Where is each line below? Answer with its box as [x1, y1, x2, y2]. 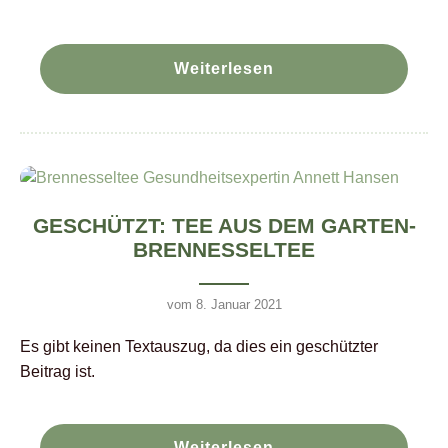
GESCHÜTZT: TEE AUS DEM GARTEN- [32, 214, 416, 238]
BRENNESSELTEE [133, 238, 315, 262]
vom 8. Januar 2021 [166, 297, 282, 313]
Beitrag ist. [20, 362, 95, 380]
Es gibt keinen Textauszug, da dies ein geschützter [20, 337, 378, 355]
